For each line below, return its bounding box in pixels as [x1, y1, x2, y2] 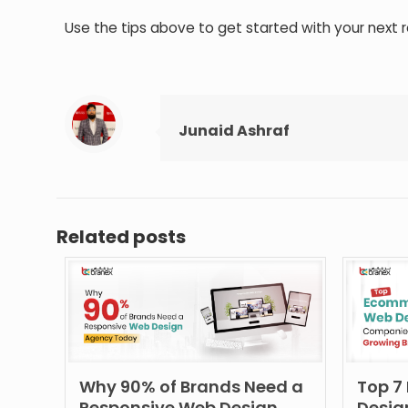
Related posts [56, 223, 186, 250]
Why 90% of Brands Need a [79, 374, 304, 398]
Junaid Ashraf [178, 119, 291, 141]
